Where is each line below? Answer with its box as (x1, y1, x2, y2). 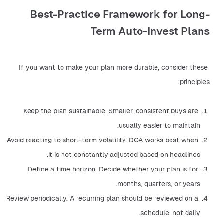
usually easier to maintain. (119, 121, 200, 130)
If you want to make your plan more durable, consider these (19, 63, 208, 72)
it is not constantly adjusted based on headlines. (48, 150, 200, 159)
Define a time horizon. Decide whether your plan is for (28, 165, 198, 173)
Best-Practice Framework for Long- (30, 7, 210, 21)
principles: (180, 77, 210, 86)
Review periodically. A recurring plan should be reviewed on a (6, 194, 198, 202)
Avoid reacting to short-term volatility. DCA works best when (7, 136, 198, 144)
